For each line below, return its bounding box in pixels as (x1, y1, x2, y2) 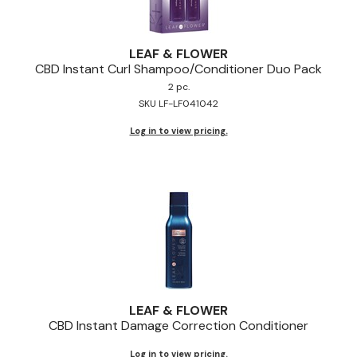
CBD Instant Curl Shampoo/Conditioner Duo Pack (35, 60, 322, 77)
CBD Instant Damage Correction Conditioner (49, 316, 308, 334)
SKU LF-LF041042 (139, 96, 218, 110)
